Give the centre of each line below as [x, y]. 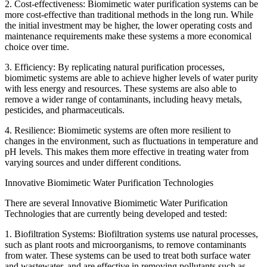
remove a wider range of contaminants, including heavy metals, [123, 99]
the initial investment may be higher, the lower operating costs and [128, 25]
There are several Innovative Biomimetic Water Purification [116, 203]
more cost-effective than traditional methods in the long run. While [129, 14]
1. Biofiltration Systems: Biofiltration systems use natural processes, [131, 234]
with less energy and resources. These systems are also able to [121, 88]
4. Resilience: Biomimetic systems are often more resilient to [118, 130]
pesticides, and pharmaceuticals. [65, 110]
